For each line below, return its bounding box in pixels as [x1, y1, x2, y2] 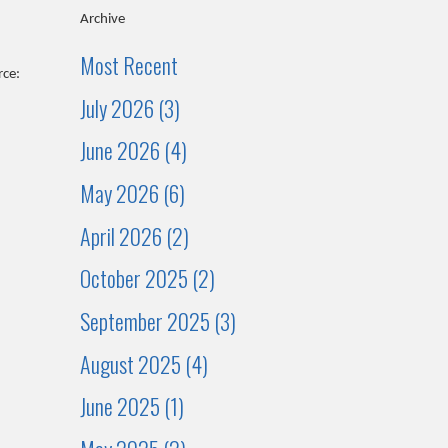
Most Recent [80, 49, 179, 82]
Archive [80, 12, 126, 28]
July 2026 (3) [80, 91, 181, 124]
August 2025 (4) [80, 347, 209, 380]
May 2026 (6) [80, 177, 186, 210]
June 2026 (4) [80, 134, 188, 167]
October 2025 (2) [80, 262, 216, 295]
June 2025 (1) [80, 390, 185, 423]
